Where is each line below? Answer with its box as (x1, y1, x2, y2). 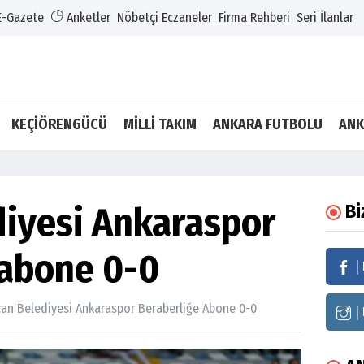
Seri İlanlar (297, 10, 353, 25)
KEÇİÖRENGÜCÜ (11, 115, 107, 133)
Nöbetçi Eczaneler (117, 10, 212, 25)
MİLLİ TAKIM (123, 115, 197, 133)
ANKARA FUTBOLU (213, 115, 323, 133)
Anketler (63, 10, 110, 25)
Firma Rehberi (219, 10, 290, 25)
